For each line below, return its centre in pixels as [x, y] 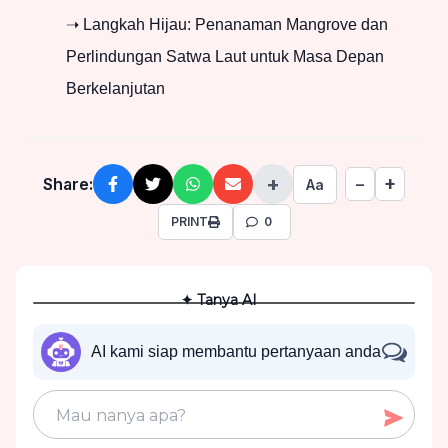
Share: [68, 184]
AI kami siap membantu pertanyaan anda [236, 352]
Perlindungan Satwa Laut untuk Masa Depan [225, 57]
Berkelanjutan [115, 89]
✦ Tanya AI [219, 300]
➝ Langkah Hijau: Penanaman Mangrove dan [227, 25]
